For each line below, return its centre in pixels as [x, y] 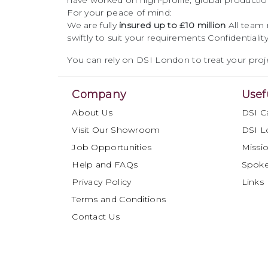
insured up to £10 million [173, 25]
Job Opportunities [112, 147]
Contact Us [96, 217]
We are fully [93, 25]
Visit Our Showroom [116, 130]
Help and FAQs [105, 165]
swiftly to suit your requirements [136, 38]
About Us [92, 112]
